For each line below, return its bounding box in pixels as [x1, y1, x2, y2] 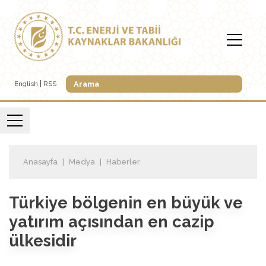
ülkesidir [9, 230, 77, 250]
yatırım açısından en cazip [9, 211, 214, 231]
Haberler [106, 157, 140, 166]
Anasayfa [23, 157, 58, 166]
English [14, 80, 38, 88]
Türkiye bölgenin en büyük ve [9, 192, 243, 212]
